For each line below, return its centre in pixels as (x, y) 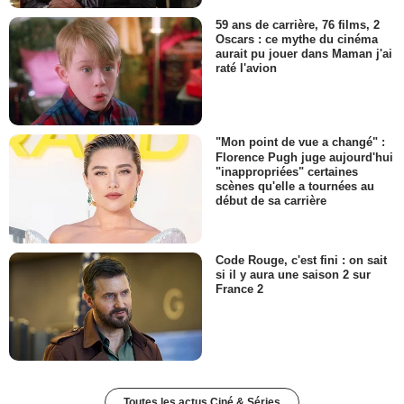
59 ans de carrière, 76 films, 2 (298, 25)
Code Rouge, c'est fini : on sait (301, 260)
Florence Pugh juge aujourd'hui (304, 157)
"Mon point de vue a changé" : (300, 142)
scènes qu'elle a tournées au (295, 186)
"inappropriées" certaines (287, 171)
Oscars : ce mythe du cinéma (297, 40)
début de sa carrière (271, 200)
